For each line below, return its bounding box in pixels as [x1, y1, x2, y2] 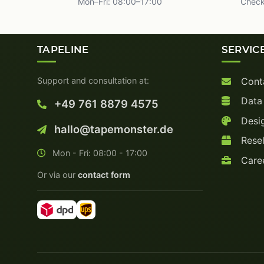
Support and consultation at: [37, 75, 149, 85]
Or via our [37, 169, 78, 180]
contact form [78, 169, 130, 180]
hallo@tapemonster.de [51, 122, 173, 136]
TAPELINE [37, 43, 89, 55]
